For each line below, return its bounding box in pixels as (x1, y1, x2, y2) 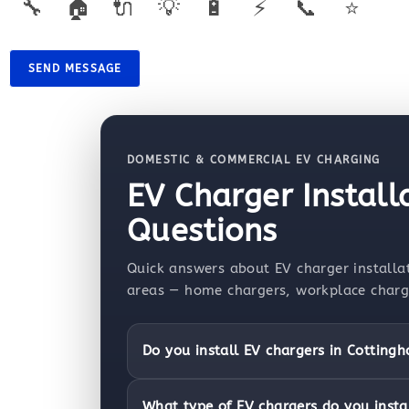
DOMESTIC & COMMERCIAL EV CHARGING (127, 153, 381, 166)
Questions (127, 213, 278, 249)
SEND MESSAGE (28, 62, 122, 75)
